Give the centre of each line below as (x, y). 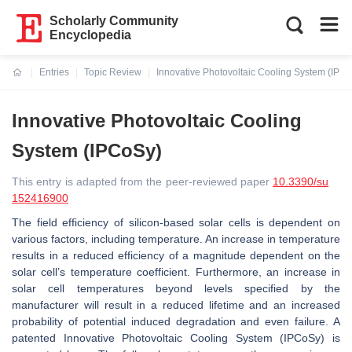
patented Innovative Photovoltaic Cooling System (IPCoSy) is (176, 338)
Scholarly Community (114, 21)
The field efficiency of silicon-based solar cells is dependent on (176, 222)
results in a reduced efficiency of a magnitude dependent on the (176, 255)
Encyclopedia (91, 35)
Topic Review (113, 72)
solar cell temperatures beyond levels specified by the (176, 288)
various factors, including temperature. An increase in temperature (176, 239)
